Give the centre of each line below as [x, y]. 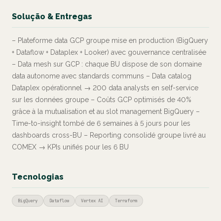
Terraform [126, 201]
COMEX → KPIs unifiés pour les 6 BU [70, 147]
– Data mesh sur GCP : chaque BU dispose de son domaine [107, 64]
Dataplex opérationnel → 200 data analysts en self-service [105, 88]
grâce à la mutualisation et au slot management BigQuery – [106, 111]
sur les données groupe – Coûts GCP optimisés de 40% [102, 100]
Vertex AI [92, 201]
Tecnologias [38, 177]
